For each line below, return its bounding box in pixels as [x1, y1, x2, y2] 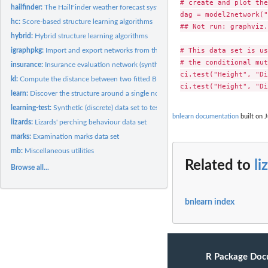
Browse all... [11, 163, 50, 171]
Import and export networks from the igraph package [45, 46, 211, 54]
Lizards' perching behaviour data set [35, 118, 147, 126]
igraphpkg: [11, 46, 46, 54]
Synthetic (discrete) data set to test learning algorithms [53, 103, 223, 111]
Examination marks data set [33, 132, 120, 140]
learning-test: [11, 103, 54, 111]
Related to [185, 158, 254, 173]
